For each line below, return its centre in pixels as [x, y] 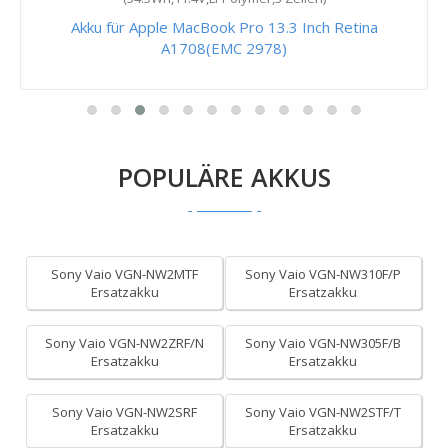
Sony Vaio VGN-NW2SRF [125, 412]
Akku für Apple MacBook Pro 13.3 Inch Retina [224, 27]
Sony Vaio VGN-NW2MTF [125, 274]
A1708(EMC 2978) [224, 48]
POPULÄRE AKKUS [224, 177]
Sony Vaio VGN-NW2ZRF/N [125, 343]
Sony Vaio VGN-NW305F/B [323, 343]
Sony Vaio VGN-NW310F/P [323, 274]
